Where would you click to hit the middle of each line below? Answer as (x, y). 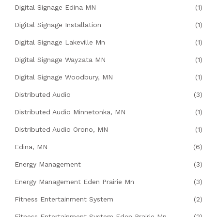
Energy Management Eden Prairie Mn (74, 182)
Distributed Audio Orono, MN (61, 130)
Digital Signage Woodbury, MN (64, 77)
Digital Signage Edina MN (55, 8)
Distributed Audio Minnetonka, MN (70, 112)
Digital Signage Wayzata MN (60, 60)
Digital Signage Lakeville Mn (60, 42)
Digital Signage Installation (58, 25)
